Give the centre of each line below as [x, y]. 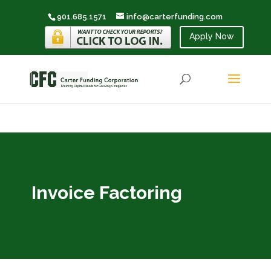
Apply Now [212, 37]
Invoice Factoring [106, 193]
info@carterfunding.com [175, 16]
